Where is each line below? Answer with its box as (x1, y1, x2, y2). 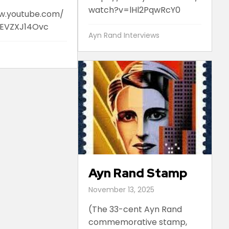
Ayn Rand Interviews (88, 30, 159, 41)
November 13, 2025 (88, 184, 154, 195)
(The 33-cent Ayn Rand (88, 203, 182, 215)
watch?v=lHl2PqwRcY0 (88, 4, 180, 16)
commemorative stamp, (88, 216, 187, 228)
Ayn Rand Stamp (88, 165, 187, 181)
